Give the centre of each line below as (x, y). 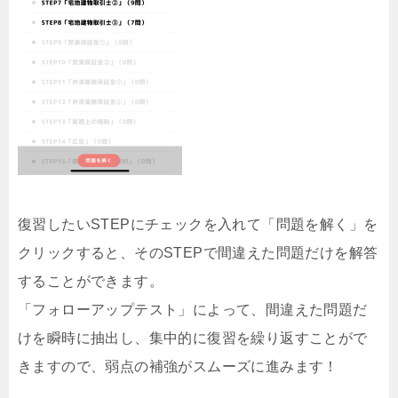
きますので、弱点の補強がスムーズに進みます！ (178, 367)
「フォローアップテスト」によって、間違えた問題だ (193, 310)
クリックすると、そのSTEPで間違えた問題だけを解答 (198, 253)
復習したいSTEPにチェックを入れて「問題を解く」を (198, 225)
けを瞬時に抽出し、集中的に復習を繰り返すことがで (193, 338)
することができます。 (91, 282)
